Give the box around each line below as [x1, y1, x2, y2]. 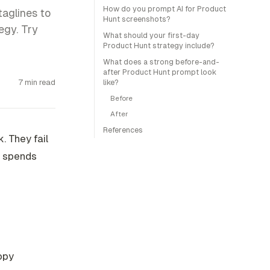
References [103, 125, 143, 135]
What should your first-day [103, 30, 199, 40]
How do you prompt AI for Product [103, 4, 226, 14]
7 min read [18, 77, 55, 87]
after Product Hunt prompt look [103, 67, 216, 77]
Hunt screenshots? [103, 14, 171, 24]
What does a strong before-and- [103, 57, 219, 67]
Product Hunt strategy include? [103, 40, 215, 51]
